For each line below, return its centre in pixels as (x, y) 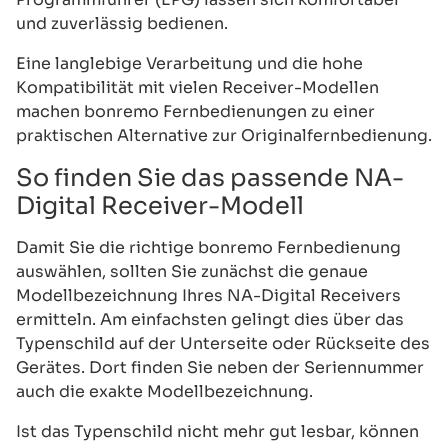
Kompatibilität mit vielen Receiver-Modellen (197, 87)
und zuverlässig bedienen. (122, 23)
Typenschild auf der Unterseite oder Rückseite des (223, 343)
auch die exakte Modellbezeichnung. (164, 391)
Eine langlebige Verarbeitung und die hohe (189, 63)
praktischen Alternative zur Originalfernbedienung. (224, 135)
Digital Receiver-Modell (160, 205)
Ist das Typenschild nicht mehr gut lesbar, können (217, 431)
